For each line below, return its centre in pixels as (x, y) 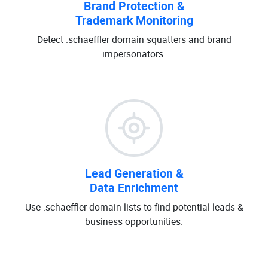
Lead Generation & (134, 173)
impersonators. (134, 54)
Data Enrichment (134, 188)
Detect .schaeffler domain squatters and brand (134, 39)
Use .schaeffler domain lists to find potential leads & (134, 207)
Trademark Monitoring (134, 20)
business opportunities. (134, 221)
